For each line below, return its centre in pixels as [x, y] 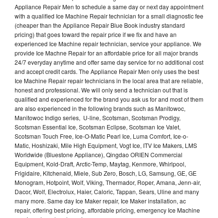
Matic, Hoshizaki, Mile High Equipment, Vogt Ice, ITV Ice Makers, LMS [106, 145]
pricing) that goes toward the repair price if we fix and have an [96, 34]
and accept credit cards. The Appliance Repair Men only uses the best [107, 71]
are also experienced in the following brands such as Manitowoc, [100, 108]
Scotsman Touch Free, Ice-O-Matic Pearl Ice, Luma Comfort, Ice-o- [101, 136]
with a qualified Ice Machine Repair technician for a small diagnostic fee [109, 16]
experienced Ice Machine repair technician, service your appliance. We [108, 43]
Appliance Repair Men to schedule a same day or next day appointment [109, 6]
